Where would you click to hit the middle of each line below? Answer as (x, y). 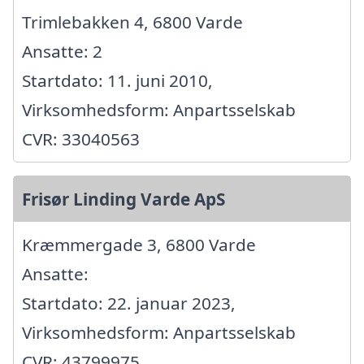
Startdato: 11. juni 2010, (117, 81)
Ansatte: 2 (62, 52)
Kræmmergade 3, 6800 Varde (139, 245)
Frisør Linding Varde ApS (123, 199)
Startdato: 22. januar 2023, (129, 303)
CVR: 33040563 (81, 139)
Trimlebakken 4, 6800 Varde (132, 22)
